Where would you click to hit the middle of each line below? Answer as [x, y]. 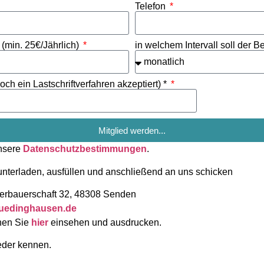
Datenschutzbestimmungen [85, 149]
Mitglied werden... [132, 130]
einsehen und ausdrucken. [105, 222]
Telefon [151, 6]
